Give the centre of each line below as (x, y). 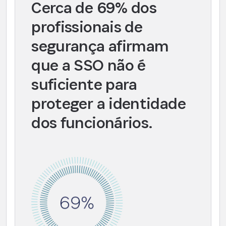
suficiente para (84, 84)
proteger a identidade (108, 104)
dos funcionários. (92, 123)
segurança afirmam (100, 46)
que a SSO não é (89, 65)
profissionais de (87, 27)
